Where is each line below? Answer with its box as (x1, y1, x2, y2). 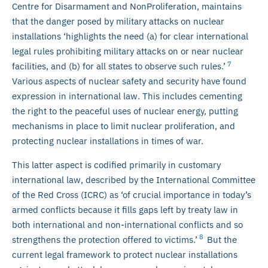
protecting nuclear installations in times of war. (12, 135, 203, 147)
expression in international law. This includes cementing (12, 90, 242, 102)
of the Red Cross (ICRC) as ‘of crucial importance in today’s (12, 188, 251, 200)
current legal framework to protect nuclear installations (12, 248, 237, 260)
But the (205, 233, 237, 245)
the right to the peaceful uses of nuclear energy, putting (12, 105, 238, 117)
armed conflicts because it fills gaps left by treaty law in (12, 203, 238, 215)
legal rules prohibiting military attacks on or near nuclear (12, 45, 243, 57)
